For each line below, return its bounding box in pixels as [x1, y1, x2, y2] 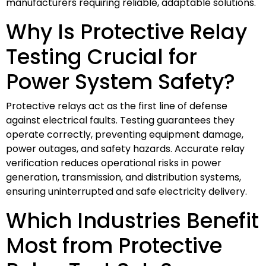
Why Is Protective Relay [6, 17, 247, 46]
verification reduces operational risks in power [6, 156, 221, 170]
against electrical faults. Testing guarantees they [6, 113, 235, 127]
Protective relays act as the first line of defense [6, 99, 227, 113]
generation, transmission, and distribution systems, [6, 170, 241, 184]
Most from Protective [6, 230, 222, 260]
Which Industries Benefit [6, 205, 259, 235]
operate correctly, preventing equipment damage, [6, 127, 243, 141]
